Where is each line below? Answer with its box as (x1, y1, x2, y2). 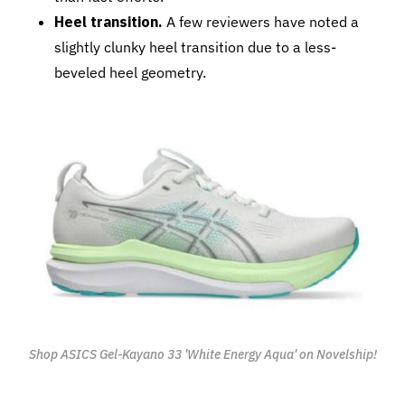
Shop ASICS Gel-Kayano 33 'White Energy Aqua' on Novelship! (28, 346, 377, 363)
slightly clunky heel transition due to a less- (54, 38, 336, 56)
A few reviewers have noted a (163, 13, 359, 31)
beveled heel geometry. (54, 63, 206, 81)
